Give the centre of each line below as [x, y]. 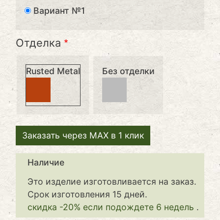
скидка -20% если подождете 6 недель [112, 207]
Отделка [38, 43]
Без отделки [128, 71]
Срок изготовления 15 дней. [87, 194]
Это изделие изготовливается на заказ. [112, 182]
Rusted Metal [53, 71]
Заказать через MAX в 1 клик [83, 136]
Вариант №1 [59, 11]
